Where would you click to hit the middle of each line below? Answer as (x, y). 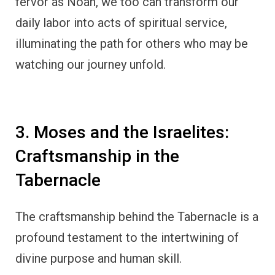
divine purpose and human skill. (99, 258)
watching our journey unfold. (91, 65)
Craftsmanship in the (97, 157)
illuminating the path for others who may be (132, 44)
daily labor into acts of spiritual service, (121, 23)
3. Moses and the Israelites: (122, 133)
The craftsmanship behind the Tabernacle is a (137, 216)
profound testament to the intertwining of (127, 237)
